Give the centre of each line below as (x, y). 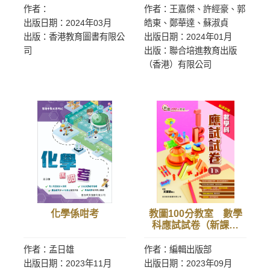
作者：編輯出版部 (178, 250)
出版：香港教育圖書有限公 (74, 37)
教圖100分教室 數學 (195, 214)
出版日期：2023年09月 (188, 263)
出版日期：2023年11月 (67, 263)
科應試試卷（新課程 (195, 225)
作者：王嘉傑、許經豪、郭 (195, 9)
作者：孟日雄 (49, 250)
